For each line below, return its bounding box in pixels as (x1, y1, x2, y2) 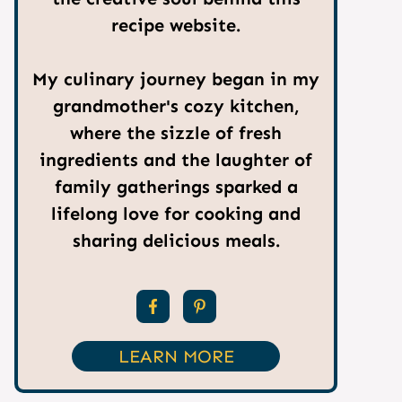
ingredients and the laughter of (39, 149, 312, 170)
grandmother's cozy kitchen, (52, 95, 300, 117)
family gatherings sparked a (54, 176, 298, 197)
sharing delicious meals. (72, 230, 280, 251)
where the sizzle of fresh (70, 122, 282, 144)
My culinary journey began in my (32, 68, 319, 90)
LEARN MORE (118, 345, 234, 367)
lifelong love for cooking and (51, 203, 301, 224)
